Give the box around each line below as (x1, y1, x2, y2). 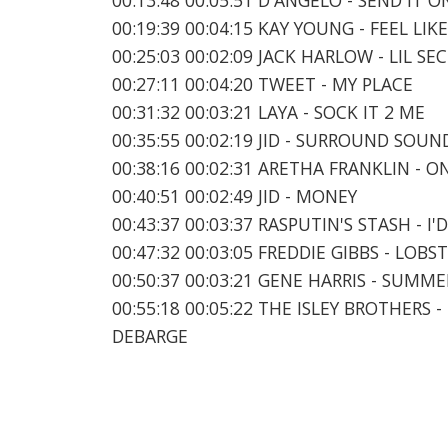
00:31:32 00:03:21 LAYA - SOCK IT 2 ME (112, 99, 425, 124)
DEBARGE (112, 323, 188, 348)
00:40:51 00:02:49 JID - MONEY (112, 183, 357, 208)
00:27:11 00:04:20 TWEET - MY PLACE (112, 71, 413, 96)
